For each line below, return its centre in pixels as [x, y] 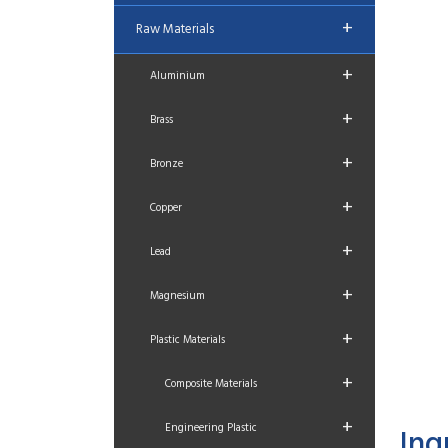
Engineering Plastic [211, 428]
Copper [166, 208]
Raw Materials [175, 29]
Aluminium [177, 76]
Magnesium [177, 296]
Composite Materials [211, 384]
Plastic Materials [187, 340]
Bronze [166, 164]
